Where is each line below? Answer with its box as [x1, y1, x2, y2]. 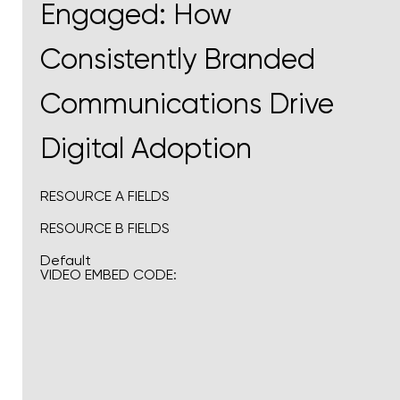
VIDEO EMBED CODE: [40, 266, 177, 283]
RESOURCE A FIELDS [40, 187, 170, 204]
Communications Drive [40, 87, 334, 121]
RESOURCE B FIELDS [40, 220, 170, 237]
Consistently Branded [40, 43, 315, 76]
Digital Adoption [40, 132, 252, 165]
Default [40, 252, 91, 269]
